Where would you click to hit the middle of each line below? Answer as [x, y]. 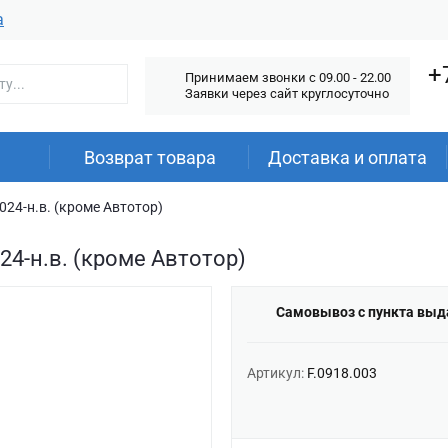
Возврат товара [149, 157]
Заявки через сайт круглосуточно [287, 93]
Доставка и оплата [348, 157]
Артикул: [276, 373]
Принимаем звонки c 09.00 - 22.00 [288, 77]
